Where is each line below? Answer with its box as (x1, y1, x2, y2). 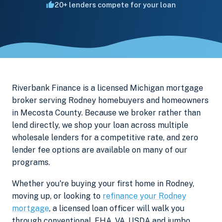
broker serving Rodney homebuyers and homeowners (12, 96, 209, 105)
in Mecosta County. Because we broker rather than (12, 108, 201, 117)
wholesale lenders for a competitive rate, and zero (12, 133, 198, 142)
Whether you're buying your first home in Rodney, (12, 178, 194, 188)
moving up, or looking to (12, 191, 103, 201)
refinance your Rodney (103, 191, 186, 201)
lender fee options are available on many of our (12, 145, 187, 155)
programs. (12, 158, 50, 167)
